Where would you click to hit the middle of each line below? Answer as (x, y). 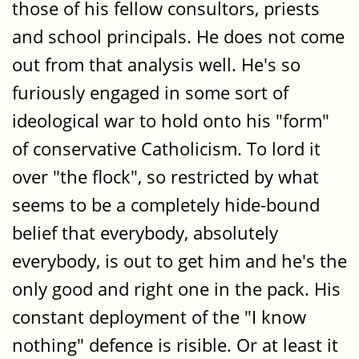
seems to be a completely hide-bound (166, 205)
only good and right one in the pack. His (176, 289)
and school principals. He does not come (178, 37)
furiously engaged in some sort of (150, 93)
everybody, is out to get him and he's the (179, 261)
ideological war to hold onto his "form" (171, 121)
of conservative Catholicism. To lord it (166, 149)
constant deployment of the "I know (159, 317)
